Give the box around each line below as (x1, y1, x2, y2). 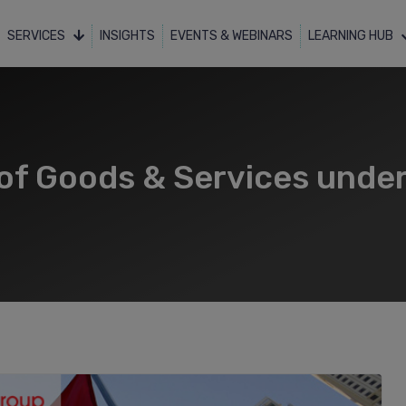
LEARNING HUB (307, 27, 396, 43)
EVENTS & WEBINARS (169, 27, 293, 43)
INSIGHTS (99, 27, 155, 43)
